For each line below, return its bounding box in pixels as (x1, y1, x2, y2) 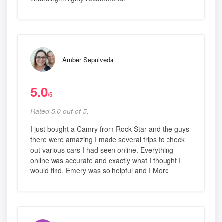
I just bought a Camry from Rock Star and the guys (30, 124, 189, 134)
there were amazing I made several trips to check (30, 134, 185, 145)
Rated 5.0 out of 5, (30, 106, 89, 116)
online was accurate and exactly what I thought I (30, 155, 181, 166)
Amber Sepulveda (62, 55, 113, 65)
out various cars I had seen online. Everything (30, 145, 173, 155)
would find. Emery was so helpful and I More (30, 166, 169, 176)
